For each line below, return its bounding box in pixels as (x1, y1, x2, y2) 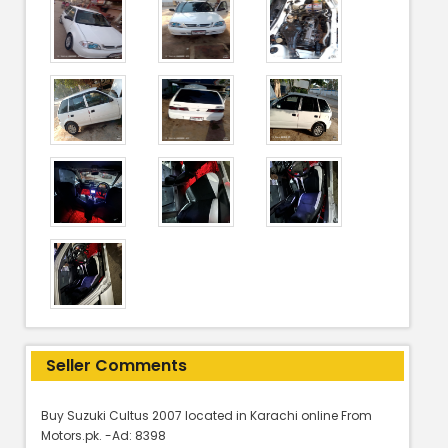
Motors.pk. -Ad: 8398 (41, 426, 166, 444)
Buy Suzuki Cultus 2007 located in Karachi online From (41, 406, 372, 424)
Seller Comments (46, 353, 187, 377)
